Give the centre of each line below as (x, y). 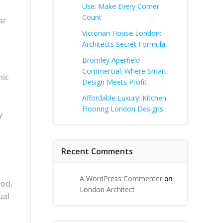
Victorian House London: (122, 33)
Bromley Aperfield (111, 60)
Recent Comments (97, 151)
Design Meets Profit (114, 82)
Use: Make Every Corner (121, 6)
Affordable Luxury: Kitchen (124, 98)
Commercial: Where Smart (124, 71)
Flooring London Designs (123, 109)
